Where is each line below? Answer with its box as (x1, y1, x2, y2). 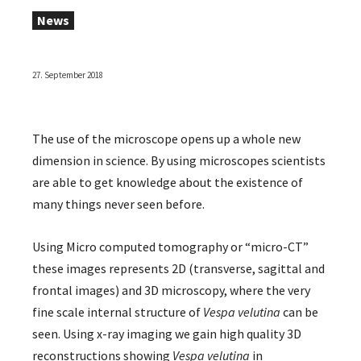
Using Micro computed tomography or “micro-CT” (32, 239, 309, 255)
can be (280, 304, 318, 321)
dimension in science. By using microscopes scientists (32, 152, 326, 169)
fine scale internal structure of (32, 304, 203, 321)
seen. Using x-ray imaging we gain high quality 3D (32, 326, 301, 342)
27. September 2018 (32, 69, 103, 81)
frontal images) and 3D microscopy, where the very (32, 282, 310, 299)
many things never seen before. (32, 196, 205, 213)
